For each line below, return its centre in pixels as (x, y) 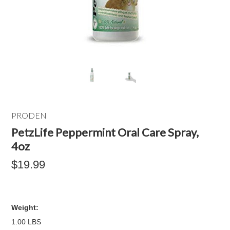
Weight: (25, 207)
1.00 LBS (26, 222)
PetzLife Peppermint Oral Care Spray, (105, 132)
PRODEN (29, 115)
